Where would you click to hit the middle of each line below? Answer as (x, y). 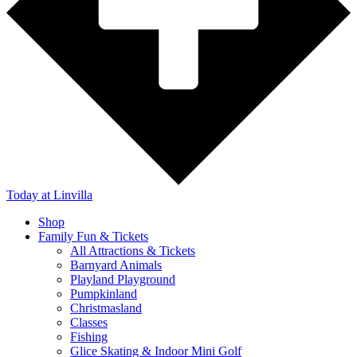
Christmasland (106, 308)
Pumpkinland (104, 293)
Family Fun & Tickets (93, 236)
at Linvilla (67, 194)
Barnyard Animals (116, 265)
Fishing (89, 336)
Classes (89, 322)
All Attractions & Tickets (133, 250)
